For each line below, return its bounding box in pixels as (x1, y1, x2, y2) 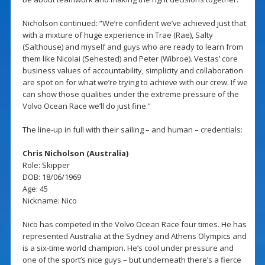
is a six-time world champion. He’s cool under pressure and (22, 243, 234, 254)
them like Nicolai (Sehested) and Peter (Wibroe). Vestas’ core (22, 53, 238, 64)
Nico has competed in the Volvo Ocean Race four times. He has (22, 219, 247, 230)
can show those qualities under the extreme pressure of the (22, 89, 239, 100)
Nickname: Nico (22, 195, 77, 206)
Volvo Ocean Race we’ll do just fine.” (22, 101, 151, 112)
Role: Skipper (22, 160, 70, 171)
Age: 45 (22, 183, 48, 195)
